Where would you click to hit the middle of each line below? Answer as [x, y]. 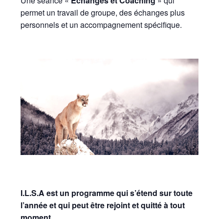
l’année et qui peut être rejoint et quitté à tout [103, 205]
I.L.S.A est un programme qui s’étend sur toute [107, 193]
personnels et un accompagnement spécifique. [101, 25]
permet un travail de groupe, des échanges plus [103, 13]
